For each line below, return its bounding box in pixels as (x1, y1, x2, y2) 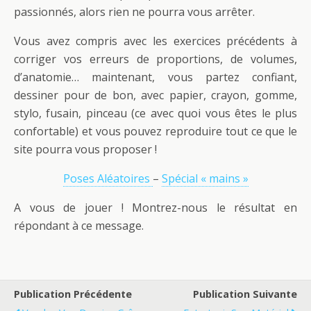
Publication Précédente (14, 287, 132, 301)
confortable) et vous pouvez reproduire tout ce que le (14, 123, 297, 139)
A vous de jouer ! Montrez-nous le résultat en (14, 199, 297, 215)
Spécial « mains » (161, 170, 249, 186)
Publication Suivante (193, 287, 297, 301)
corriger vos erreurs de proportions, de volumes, (14, 51, 297, 67)
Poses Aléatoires (62, 170, 153, 186)
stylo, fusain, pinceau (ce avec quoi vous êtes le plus (14, 105, 297, 121)
